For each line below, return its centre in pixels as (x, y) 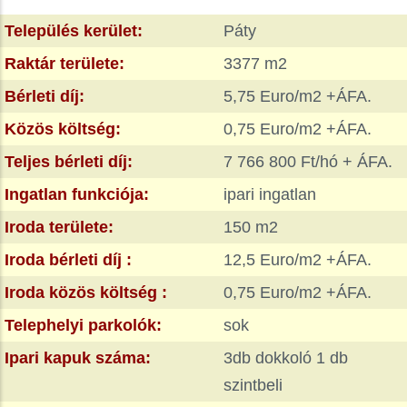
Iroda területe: (59, 227)
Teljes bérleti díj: (69, 161)
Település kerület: (74, 30)
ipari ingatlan (269, 194)
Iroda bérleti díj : (68, 259)
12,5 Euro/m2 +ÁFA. (297, 259)
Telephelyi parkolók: (83, 325)
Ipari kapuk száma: (78, 357)
